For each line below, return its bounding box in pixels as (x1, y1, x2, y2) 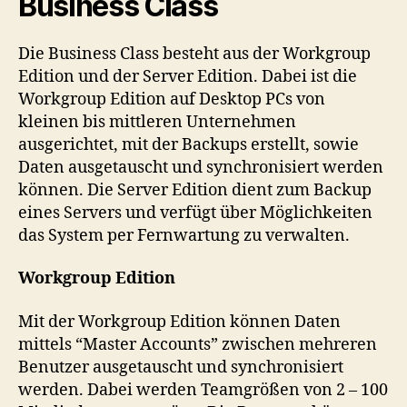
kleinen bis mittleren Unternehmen (18, 111, 296, 133)
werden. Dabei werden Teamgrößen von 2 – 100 (18, 379, 388, 401)
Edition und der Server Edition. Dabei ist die (18, 65, 357, 87)
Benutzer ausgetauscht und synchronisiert (18, 356, 343, 378)
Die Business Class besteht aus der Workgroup (18, 43, 371, 65)
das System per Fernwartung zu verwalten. (18, 224, 350, 246)
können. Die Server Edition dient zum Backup (18, 179, 372, 201)
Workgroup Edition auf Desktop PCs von (18, 88, 325, 110)
